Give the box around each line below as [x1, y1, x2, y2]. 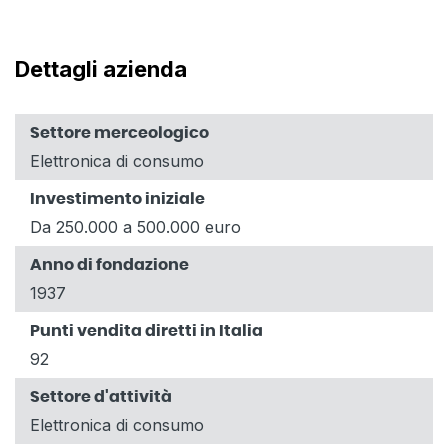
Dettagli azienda [15, 55, 187, 82]
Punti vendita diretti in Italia [30, 322, 263, 339]
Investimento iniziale [30, 190, 205, 207]
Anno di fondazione [30, 256, 189, 273]
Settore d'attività [30, 388, 172, 405]
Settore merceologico [30, 124, 209, 141]
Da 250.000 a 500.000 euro [30, 216, 241, 237]
